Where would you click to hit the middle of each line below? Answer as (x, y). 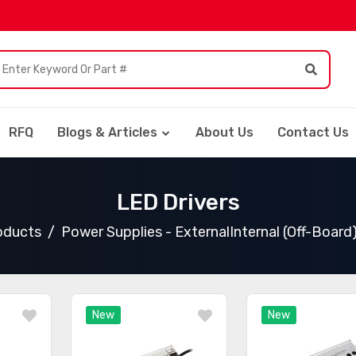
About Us (224, 132)
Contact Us (313, 132)
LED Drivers (178, 202)
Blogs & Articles (107, 132)
